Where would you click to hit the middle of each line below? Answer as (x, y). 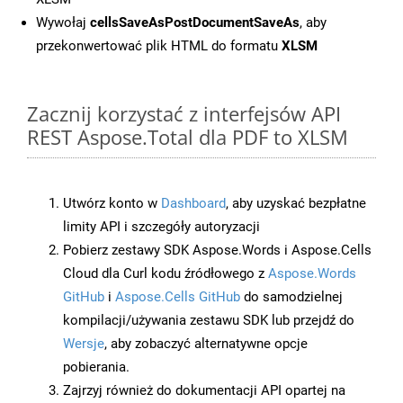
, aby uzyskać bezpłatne (296, 204)
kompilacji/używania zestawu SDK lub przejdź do (209, 321)
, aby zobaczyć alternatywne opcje (206, 344)
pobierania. (96, 367)
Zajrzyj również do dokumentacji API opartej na (204, 391)
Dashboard (193, 204)
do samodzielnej (291, 297)
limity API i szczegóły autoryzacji (161, 227)
